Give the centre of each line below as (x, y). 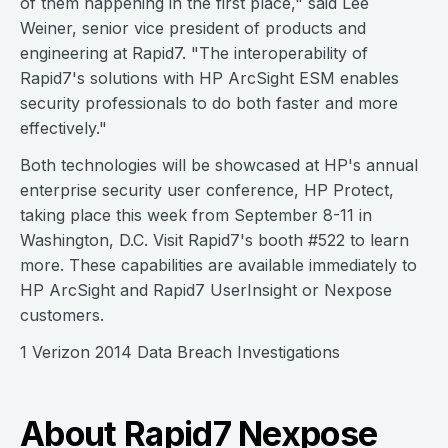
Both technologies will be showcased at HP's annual (219, 165)
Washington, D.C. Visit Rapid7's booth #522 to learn (214, 240)
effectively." (63, 128)
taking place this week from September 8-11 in (196, 215)
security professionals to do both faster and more (209, 103)
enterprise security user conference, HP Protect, (207, 190)
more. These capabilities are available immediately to (218, 265)
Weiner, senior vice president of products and (193, 28)
